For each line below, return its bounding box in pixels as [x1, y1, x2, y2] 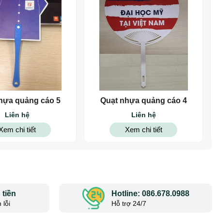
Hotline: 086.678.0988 [111, 189, 189, 198]
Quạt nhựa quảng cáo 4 [100, 96, 187, 105]
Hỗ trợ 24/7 [111, 199, 146, 207]
